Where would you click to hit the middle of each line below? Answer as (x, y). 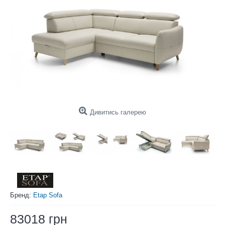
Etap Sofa (48, 195)
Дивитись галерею (118, 112)
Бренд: (22, 195)
